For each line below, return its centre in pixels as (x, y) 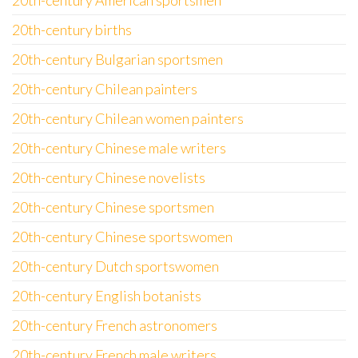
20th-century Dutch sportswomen (115, 266)
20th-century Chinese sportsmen (113, 207)
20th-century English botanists (107, 296)
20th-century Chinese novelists (109, 177)
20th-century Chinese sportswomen (122, 237)
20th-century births (72, 30)
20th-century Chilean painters (105, 89)
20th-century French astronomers (115, 325)
